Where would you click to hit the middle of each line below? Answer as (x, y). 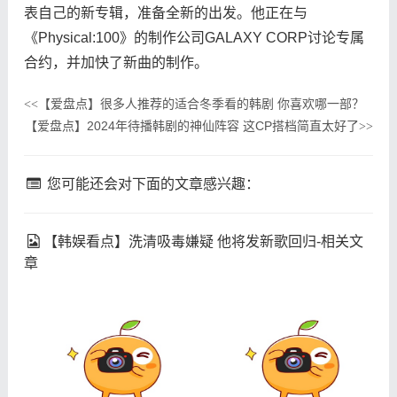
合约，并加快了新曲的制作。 (116, 62)
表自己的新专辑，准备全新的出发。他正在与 (165, 12)
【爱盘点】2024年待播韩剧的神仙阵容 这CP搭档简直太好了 (192, 125)
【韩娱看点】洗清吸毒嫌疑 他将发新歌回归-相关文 (204, 241)
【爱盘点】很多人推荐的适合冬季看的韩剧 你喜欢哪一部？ (201, 103)
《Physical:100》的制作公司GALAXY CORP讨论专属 (194, 37)
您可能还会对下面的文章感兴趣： (152, 183)
